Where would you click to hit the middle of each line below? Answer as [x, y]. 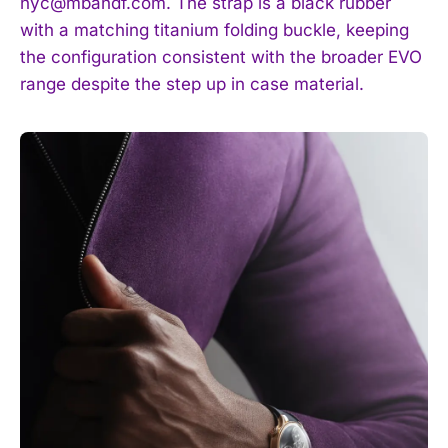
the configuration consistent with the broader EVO [221, 56]
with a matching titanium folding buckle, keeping [214, 29]
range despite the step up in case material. [192, 83]
